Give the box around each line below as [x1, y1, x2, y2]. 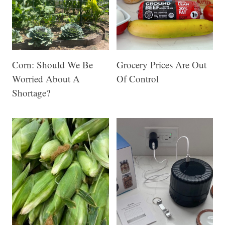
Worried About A [12, 72, 80, 85]
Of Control [116, 72, 159, 85]
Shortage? [12, 86, 50, 99]
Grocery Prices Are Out [116, 58, 206, 71]
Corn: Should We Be [12, 58, 93, 71]
